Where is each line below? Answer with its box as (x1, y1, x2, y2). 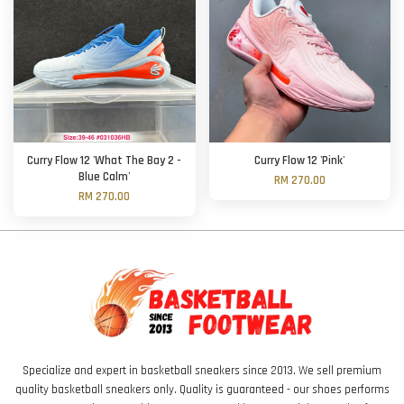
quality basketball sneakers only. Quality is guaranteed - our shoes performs (14, 382, 390, 398)
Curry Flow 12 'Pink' (254, 153, 345, 170)
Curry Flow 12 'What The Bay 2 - (27, 153, 182, 170)
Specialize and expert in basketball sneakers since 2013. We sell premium (23, 363, 381, 379)
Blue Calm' (78, 170, 131, 186)
